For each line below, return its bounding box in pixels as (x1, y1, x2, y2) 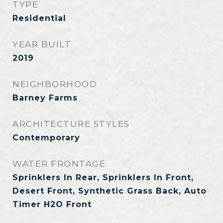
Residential (12, 13, 66, 23)
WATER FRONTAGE (12, 159, 106, 169)
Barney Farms (12, 93, 78, 103)
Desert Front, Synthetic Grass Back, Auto (12, 186, 207, 196)
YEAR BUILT (12, 39, 71, 49)
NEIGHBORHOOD (12, 79, 97, 89)
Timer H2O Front (12, 200, 92, 209)
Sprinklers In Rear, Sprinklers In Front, (12, 173, 194, 182)
